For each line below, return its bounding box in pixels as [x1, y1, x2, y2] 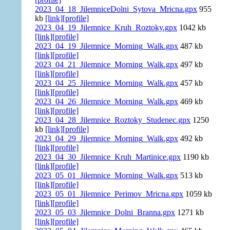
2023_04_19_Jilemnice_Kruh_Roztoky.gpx [35, 23, 178, 32]
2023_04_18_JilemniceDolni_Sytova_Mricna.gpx [35, 5, 198, 14]
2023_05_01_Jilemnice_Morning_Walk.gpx [35, 171, 179, 180]
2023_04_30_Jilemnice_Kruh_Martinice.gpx [35, 152, 181, 162]
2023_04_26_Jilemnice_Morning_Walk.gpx [35, 97, 179, 106]
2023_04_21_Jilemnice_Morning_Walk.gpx [35, 60, 179, 69]
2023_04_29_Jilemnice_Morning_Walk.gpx [35, 134, 179, 143]
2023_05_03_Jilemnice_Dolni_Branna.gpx [35, 208, 176, 217]
